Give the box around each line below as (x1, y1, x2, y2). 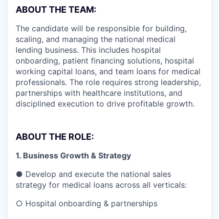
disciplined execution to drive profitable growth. (16, 98, 195, 109)
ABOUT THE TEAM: (16, 4, 96, 15)
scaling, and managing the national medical (16, 34, 175, 44)
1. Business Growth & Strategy (16, 150, 131, 160)
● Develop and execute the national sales (16, 169, 171, 179)
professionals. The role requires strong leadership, (16, 77, 201, 87)
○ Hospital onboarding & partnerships (16, 198, 157, 208)
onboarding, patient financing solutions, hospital (16, 55, 194, 66)
